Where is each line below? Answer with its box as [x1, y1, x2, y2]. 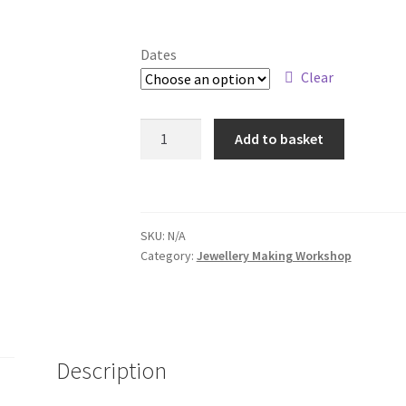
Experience [139, 164, 208, 183]
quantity [139, 187, 192, 206]
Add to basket [235, 129, 324, 148]
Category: [140, 246, 197, 264]
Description [56, 355, 168, 385]
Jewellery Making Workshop [196, 246, 352, 264]
